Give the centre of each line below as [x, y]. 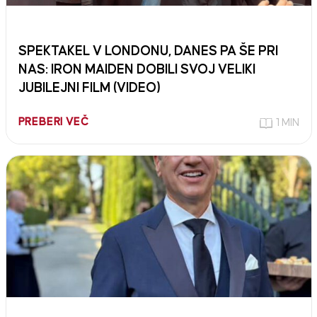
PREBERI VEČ [53, 122]
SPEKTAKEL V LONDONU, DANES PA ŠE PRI [148, 52]
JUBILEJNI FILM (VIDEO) [89, 88]
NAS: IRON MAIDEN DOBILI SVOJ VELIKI [137, 70]
